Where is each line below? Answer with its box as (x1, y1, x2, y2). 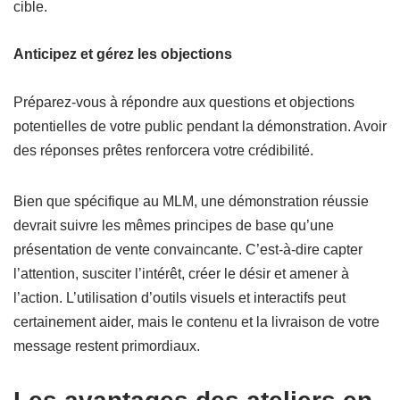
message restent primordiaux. (13, 338, 200, 354)
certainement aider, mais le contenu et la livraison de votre (13, 314, 379, 330)
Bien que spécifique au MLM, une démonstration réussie (13, 194, 369, 210)
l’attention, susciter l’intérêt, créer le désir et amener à (13, 266, 349, 282)
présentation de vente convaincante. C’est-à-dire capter (13, 242, 362, 258)
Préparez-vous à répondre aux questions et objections (13, 95, 354, 111)
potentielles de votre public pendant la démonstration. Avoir (13, 119, 387, 135)
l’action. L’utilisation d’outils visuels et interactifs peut (13, 290, 346, 306)
